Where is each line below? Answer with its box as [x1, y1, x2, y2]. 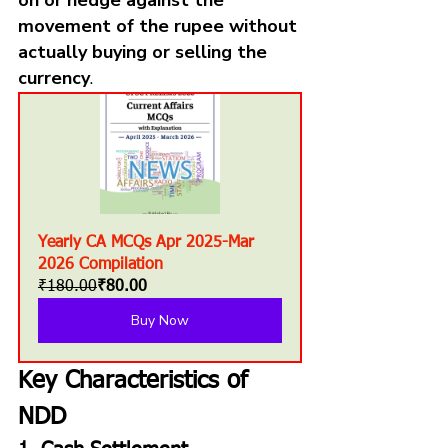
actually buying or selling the [18, 39, 272, 64]
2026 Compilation [38, 256, 163, 273]
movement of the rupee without [18, 13, 302, 38]
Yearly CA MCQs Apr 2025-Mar [38, 234, 259, 251]
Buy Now [131, 310, 189, 330]
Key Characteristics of [18, 368, 256, 393]
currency [18, 65, 90, 90]
